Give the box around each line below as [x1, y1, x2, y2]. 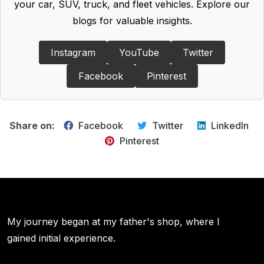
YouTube [119, 47, 159, 59]
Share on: [9, 120, 55, 132]
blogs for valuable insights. [72, 15, 192, 27]
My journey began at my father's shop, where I [7, 216, 220, 228]
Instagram [51, 47, 95, 59]
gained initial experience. [7, 232, 115, 245]
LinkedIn [209, 120, 249, 132]
